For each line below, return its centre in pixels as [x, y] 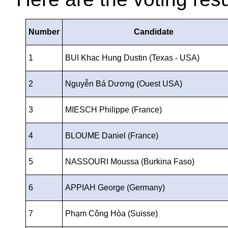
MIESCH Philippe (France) [113, 109]
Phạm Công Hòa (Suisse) [111, 213]
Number [44, 32]
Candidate [154, 32]
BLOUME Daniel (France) [111, 135]
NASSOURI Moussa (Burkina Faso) [130, 161]
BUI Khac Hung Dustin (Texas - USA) [132, 58]
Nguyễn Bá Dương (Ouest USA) [123, 83]
